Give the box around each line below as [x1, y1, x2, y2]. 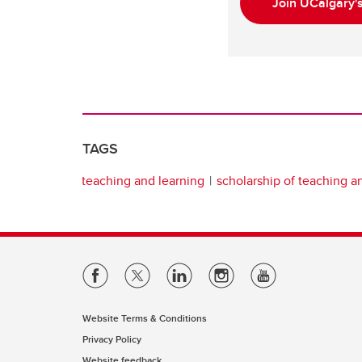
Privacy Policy [82, 332, 141, 347]
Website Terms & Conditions [82, 311, 207, 326]
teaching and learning [82, 171, 204, 191]
